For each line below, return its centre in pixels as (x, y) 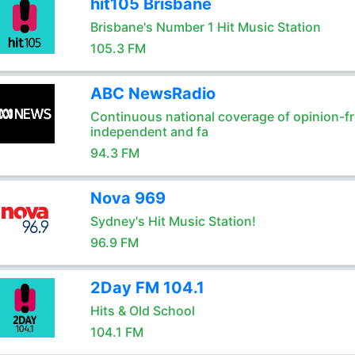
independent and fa (149, 132)
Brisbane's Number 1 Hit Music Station (205, 27)
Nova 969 (128, 198)
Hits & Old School (142, 311)
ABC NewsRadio (153, 94)
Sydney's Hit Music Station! (173, 221)
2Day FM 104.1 (147, 288)
